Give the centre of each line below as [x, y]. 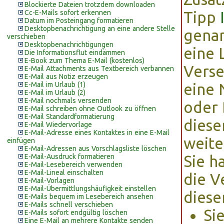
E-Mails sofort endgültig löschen [76, 212]
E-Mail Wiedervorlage [58, 124]
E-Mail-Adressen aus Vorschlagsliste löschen [95, 148]
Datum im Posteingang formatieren [79, 20]
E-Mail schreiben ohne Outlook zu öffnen [90, 108]
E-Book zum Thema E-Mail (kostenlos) [84, 60]
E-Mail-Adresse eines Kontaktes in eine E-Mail [97, 132]
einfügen [21, 140]
